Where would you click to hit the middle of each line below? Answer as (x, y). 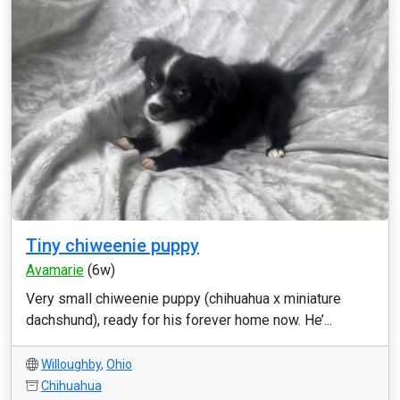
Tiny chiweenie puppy (112, 246)
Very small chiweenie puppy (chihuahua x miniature (183, 299)
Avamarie (55, 270)
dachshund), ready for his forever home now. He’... (179, 320)
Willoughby (71, 364)
